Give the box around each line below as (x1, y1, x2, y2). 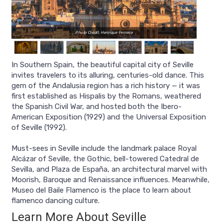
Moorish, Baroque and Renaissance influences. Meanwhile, (11, 175, 210, 185)
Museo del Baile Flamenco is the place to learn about (11, 186, 191, 195)
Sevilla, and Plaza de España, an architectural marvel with (11, 165, 207, 174)
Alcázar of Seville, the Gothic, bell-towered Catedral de (11, 154, 199, 164)
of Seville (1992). (11, 123, 67, 132)
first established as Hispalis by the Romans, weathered (11, 92, 201, 101)
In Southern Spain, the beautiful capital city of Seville (11, 60, 194, 70)
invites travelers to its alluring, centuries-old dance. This (11, 71, 204, 80)
